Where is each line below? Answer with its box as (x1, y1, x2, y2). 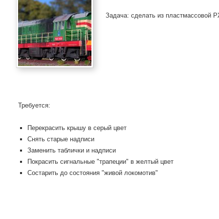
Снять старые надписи (27, 135, 95, 143)
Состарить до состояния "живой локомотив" (27, 169, 158, 176)
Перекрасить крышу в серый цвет (27, 124, 127, 131)
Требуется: (18, 102, 50, 109)
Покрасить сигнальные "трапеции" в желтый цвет (27, 158, 174, 165)
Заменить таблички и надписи (27, 147, 116, 154)
